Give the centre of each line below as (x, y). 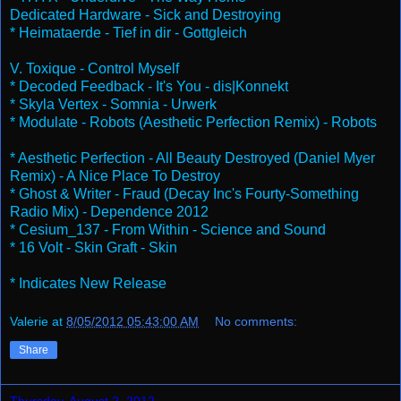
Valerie (29, 322)
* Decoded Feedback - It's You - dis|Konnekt (149, 86)
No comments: (256, 322)
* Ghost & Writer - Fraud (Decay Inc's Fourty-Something (184, 193)
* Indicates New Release (88, 283)
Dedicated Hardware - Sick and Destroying (145, 14)
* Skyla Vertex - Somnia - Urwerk (113, 104)
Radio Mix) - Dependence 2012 (109, 211)
